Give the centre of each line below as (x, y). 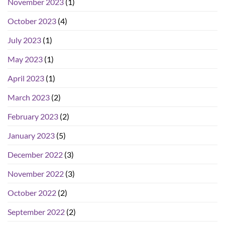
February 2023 (33, 117)
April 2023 (26, 78)
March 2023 (29, 97)
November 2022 (36, 174)
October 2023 (32, 21)
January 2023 (31, 136)
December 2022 (35, 155)
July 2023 (24, 40)
